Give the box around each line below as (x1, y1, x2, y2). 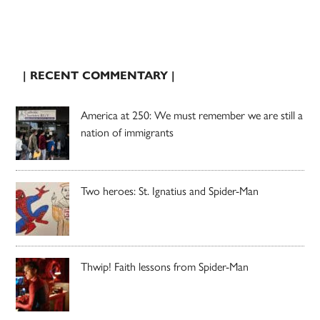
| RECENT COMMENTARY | (23, 68, 176, 82)
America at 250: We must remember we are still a (81, 108, 304, 122)
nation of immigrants (81, 125, 174, 139)
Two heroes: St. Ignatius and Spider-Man (81, 184, 259, 198)
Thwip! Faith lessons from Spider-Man (81, 259, 249, 274)
